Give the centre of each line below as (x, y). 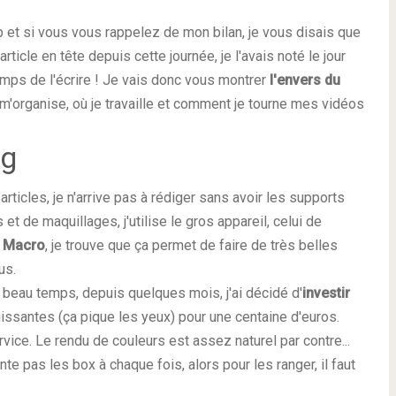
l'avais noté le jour (290, 56)
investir (326, 293)
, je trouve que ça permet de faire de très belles (191, 245)
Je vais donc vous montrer (186, 80)
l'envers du (305, 80)
